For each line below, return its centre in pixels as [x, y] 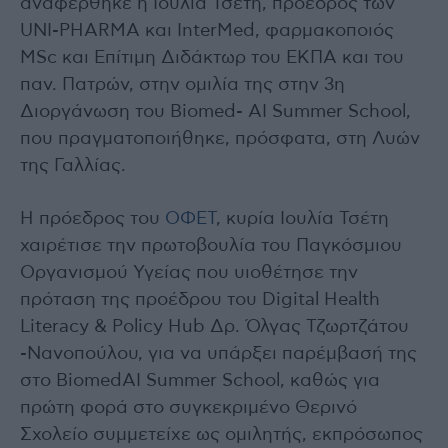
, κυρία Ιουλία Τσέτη [302, 218]
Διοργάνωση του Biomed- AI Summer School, [215, 111]
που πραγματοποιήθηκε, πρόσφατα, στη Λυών [220, 138]
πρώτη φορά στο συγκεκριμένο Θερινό [188, 407]
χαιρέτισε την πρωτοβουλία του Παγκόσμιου [211, 245]
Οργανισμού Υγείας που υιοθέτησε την [189, 272]
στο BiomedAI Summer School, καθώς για [200, 380]
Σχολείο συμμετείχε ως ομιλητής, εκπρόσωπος [221, 434]
